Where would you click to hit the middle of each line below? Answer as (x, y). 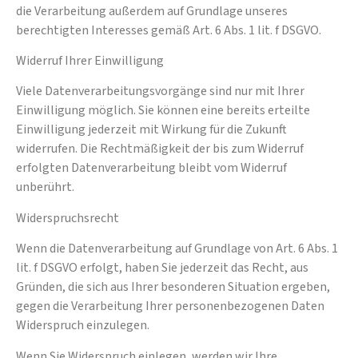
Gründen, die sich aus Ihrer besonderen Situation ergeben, (173, 287)
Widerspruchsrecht (68, 218)
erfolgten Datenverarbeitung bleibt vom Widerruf (151, 168)
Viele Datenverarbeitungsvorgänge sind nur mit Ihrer (160, 91)
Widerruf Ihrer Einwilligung (90, 61)
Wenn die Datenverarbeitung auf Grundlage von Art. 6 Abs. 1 (177, 249)
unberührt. (45, 187)
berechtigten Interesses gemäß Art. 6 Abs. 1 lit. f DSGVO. (169, 30)
